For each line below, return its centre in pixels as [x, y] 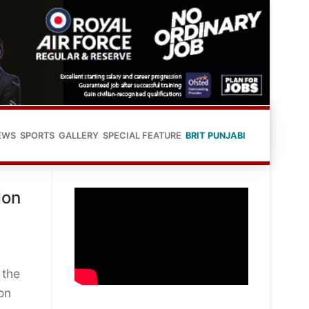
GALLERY [79, 135]
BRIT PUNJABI [216, 135]
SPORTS [37, 135]
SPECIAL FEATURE [142, 135]
